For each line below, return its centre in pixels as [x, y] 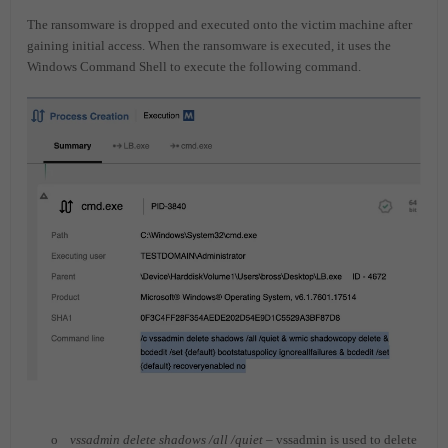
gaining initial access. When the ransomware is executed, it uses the [209, 45]
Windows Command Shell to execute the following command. [194, 66]
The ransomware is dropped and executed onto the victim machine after [219, 24]
